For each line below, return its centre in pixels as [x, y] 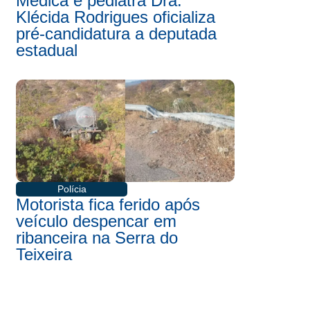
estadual [47, 50]
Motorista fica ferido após [108, 204]
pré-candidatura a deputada [116, 34]
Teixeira [44, 254]
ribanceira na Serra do [97, 238]
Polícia [72, 189]
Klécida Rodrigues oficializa [116, 17]
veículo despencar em [96, 221]
